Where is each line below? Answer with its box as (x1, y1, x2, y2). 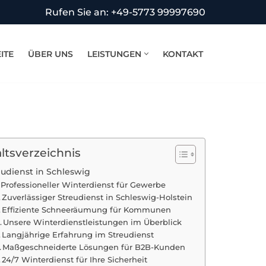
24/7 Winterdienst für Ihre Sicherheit (2, 255, 148, 264)
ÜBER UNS (28, 48, 73, 59)
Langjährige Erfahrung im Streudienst (2, 230, 154, 239)
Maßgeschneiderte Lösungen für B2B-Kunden (2, 242, 186, 252)
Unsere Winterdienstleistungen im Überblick (3, 217, 182, 227)
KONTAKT (163, 48, 203, 59)
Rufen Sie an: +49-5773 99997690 (45, 7, 205, 18)
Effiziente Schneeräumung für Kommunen (2, 205, 172, 214)
